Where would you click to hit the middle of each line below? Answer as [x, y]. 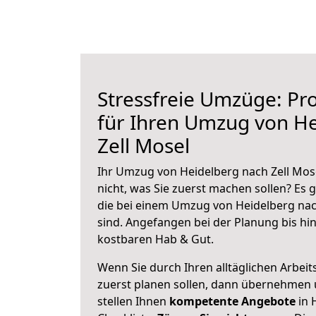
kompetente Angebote [232, 301]
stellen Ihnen [133, 301]
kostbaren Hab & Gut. [156, 239]
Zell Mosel [144, 145]
